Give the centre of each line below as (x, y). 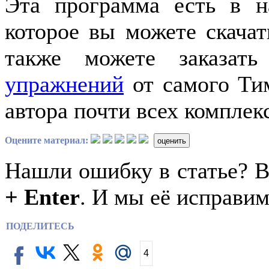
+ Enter (42, 197)
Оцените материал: (47, 140)
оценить (172, 141)
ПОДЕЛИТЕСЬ (40, 226)
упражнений (64, 84)
